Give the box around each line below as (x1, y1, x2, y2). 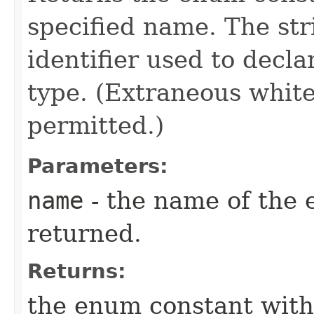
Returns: (27, 259, 126, 283)
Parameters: (27, 153, 168, 178)
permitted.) (27, 111, 164, 139)
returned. (27, 219, 142, 247)
